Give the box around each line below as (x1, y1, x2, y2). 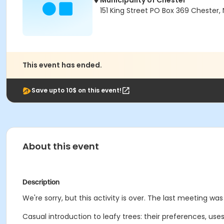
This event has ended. (22, 60, 102, 70)
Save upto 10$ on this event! (31, 86, 121, 94)
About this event (22, 140, 99, 152)
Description (22, 178, 59, 186)
